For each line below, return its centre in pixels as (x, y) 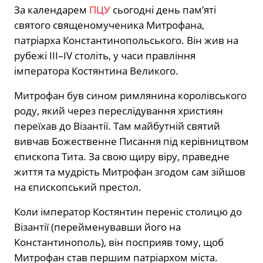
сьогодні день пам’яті (164, 9)
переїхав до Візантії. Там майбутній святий (117, 126)
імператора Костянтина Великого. (96, 70)
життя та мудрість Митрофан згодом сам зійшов (130, 171)
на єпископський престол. (78, 187)
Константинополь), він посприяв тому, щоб (119, 242)
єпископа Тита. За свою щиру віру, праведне (122, 156)
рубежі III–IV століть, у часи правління (105, 55)
